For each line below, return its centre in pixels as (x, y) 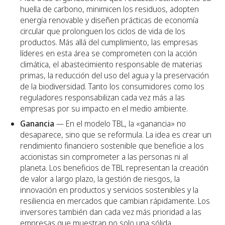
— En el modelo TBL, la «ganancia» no (120, 123)
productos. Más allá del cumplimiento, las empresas (109, 42)
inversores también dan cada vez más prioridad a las (111, 212)
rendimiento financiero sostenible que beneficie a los (112, 145)
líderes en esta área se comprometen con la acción (108, 53)
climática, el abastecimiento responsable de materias (111, 64)
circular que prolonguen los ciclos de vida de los (103, 31)
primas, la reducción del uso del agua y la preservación (115, 75)
